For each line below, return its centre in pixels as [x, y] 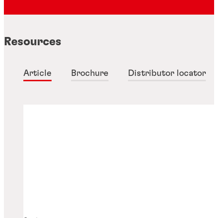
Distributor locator [167, 73]
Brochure [90, 73]
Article [37, 73]
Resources [33, 42]
